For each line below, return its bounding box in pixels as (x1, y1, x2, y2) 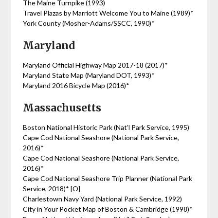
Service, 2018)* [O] (23, 184, 82, 193)
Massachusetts (23, 101, 102, 114)
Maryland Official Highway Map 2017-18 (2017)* (23, 61, 168, 69)
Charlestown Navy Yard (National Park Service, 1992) (23, 195, 182, 203)
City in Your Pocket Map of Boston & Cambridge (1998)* (23, 205, 193, 213)
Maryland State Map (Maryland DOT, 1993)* (23, 71, 155, 79)
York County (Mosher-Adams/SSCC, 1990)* (23, 19, 155, 27)
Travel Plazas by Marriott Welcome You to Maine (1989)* (23, 9, 194, 17)
